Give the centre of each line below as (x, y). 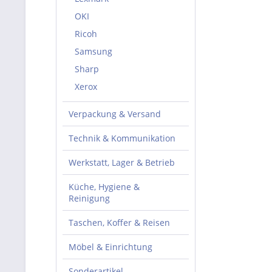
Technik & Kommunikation (122, 138)
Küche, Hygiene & (104, 187)
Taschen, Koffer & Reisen (119, 223)
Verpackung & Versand (115, 114)
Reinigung (89, 198)
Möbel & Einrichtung (110, 247)
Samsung (93, 51)
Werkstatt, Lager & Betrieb (122, 162)
